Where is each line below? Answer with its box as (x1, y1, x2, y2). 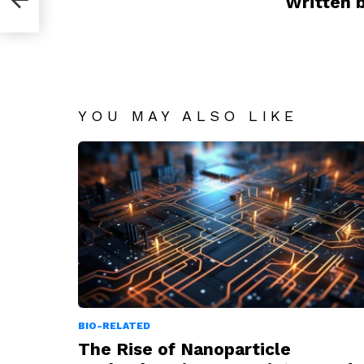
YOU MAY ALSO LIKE (78, 107, 298, 124)
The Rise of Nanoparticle (78, 338, 291, 359)
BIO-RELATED (78, 319, 150, 331)
